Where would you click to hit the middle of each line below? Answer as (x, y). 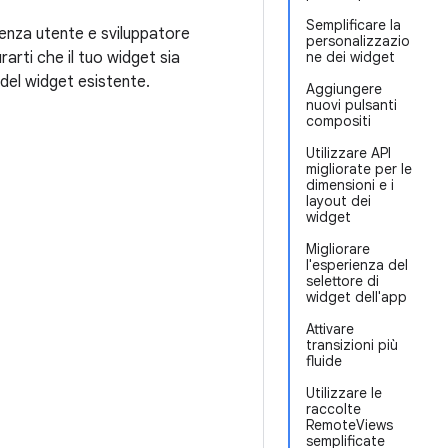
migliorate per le (359, 169)
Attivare (330, 329)
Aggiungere (344, 89)
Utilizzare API (348, 153)
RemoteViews (349, 425)
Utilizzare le (344, 393)
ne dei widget (350, 57)
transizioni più (352, 345)
